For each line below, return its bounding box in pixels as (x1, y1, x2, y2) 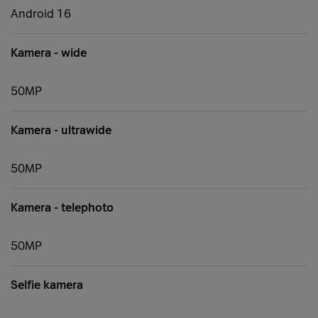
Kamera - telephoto (11, 201, 114, 215)
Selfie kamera (11, 278, 83, 292)
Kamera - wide (11, 46, 87, 60)
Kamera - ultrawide (11, 124, 111, 138)
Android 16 (11, 7, 71, 21)
